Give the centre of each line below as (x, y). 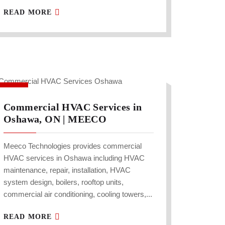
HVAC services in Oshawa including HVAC (74, 158)
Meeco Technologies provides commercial (73, 146)
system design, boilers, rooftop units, (64, 182)
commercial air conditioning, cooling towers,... (78, 194)
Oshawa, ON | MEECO (55, 119)
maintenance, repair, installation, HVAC (67, 170)
